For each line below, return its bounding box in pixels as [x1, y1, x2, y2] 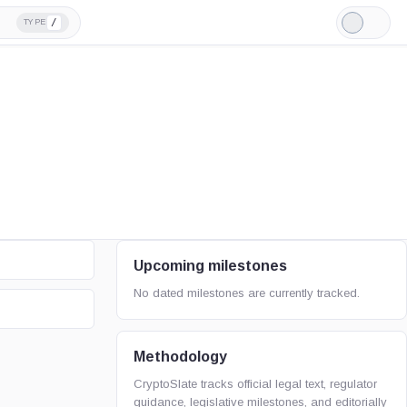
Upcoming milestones [134, 258, 287, 273]
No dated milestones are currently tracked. [134, 286, 360, 300]
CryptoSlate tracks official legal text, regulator [134, 377, 377, 391]
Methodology [134, 349, 227, 364]
